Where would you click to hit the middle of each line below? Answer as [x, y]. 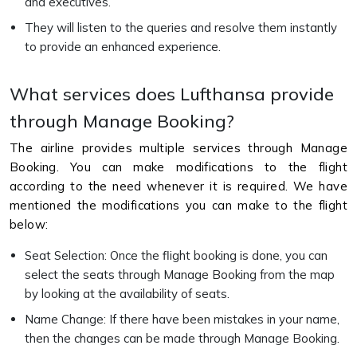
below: [31, 224]
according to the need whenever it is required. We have [178, 186]
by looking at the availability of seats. [129, 294]
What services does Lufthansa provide [172, 94]
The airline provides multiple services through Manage [178, 148]
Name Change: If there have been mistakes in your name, [182, 319]
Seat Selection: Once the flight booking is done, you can [176, 255]
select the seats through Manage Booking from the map [180, 275]
